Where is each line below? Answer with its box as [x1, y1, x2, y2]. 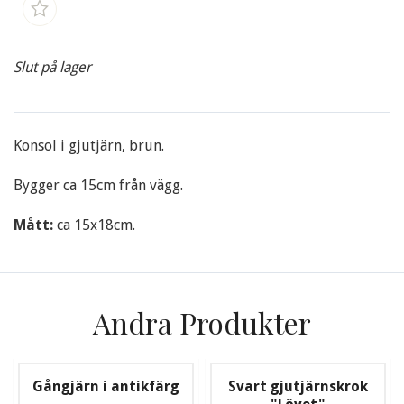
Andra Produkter [93, 303, 311, 343]
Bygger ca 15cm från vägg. [14, 177, 183, 195]
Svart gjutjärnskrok [228, 378, 369, 396]
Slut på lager [14, 59, 91, 77]
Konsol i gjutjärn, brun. [14, 137, 164, 155]
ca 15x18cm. [57, 216, 135, 234]
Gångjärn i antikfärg [32, 378, 179, 396]
